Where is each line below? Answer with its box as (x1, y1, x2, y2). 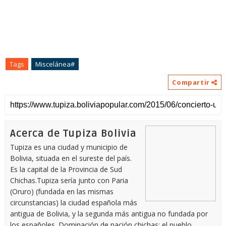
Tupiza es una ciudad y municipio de (10, 142, 128, 152)
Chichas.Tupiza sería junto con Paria (10, 176, 128, 186)
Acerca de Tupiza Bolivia (10, 128, 137, 140)
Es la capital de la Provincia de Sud (10, 164, 122, 175)
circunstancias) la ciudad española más (10, 198, 137, 208)
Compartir (172, 78, 212, 87)
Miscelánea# (35, 60, 75, 69)
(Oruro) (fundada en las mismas (10, 187, 114, 197)
